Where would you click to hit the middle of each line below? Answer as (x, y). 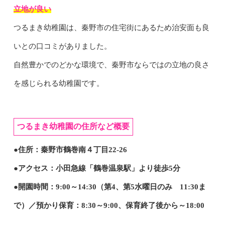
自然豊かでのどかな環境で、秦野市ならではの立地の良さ (111, 65)
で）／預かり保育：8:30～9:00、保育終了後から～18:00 (109, 205)
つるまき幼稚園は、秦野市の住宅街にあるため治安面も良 (111, 27)
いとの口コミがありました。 (62, 46)
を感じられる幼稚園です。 (59, 83)
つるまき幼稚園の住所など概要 (73, 126)
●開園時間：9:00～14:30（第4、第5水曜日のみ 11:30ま (109, 187)
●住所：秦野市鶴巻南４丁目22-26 (70, 149)
